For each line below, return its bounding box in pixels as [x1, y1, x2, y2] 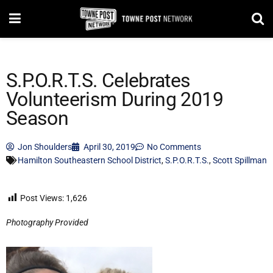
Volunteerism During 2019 [6, 88, 223, 111]
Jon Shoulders [18, 142, 72, 152]
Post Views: [20, 193, 64, 203]
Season [6, 107, 69, 130]
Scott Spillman [213, 155, 267, 165]
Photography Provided [6, 217, 88, 227]
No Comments [147, 142, 201, 152]
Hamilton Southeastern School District [18, 155, 161, 165]
